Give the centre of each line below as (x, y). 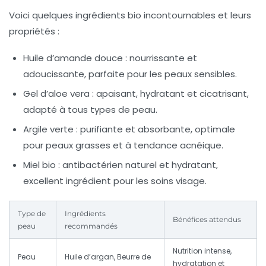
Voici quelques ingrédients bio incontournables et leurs (130, 15)
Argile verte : (50, 129)
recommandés (91, 226)
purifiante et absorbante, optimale (156, 129)
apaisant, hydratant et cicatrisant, (171, 94)
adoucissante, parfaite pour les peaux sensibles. (130, 74)
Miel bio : (42, 165)
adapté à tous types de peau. (90, 110)
